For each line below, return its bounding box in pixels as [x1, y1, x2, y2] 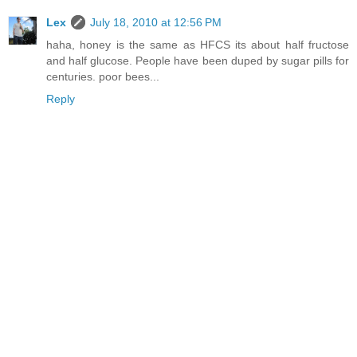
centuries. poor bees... [46, 69, 159, 83]
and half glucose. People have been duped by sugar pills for [46, 53, 349, 67]
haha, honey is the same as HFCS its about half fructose [46, 37, 349, 51]
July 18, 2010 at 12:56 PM [90, 15, 222, 29]
